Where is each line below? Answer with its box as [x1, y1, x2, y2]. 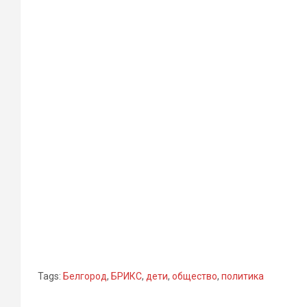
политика [221, 271, 264, 282]
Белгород [63, 271, 107, 282]
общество [172, 271, 217, 282]
